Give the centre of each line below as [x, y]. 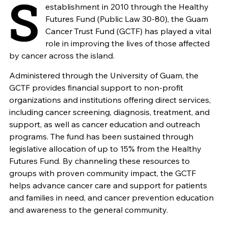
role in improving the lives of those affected [127, 44]
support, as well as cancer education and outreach [104, 124]
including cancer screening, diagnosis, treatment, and [109, 112]
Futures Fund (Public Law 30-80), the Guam [126, 19]
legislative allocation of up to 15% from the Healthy [105, 149]
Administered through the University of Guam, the [104, 76]
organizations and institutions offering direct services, [110, 100]
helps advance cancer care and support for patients [108, 186]
